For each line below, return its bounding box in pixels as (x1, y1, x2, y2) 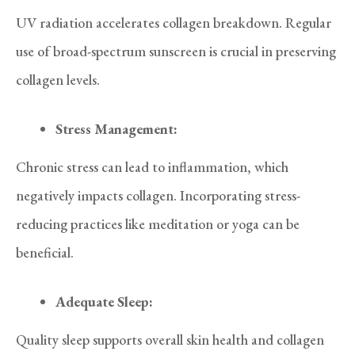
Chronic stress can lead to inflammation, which (16, 157, 288, 176)
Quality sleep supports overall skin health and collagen (16, 330, 324, 349)
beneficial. (16, 242, 74, 261)
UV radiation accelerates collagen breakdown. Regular (16, 13, 331, 32)
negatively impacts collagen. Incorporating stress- (16, 185, 300, 204)
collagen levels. (16, 70, 100, 89)
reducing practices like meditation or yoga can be (16, 214, 300, 233)
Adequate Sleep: (55, 292, 153, 311)
